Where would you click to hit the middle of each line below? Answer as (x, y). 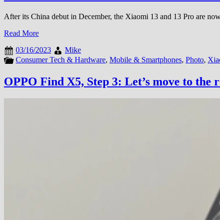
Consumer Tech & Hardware (61, 59)
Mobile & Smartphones (146, 59)
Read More (21, 33)
